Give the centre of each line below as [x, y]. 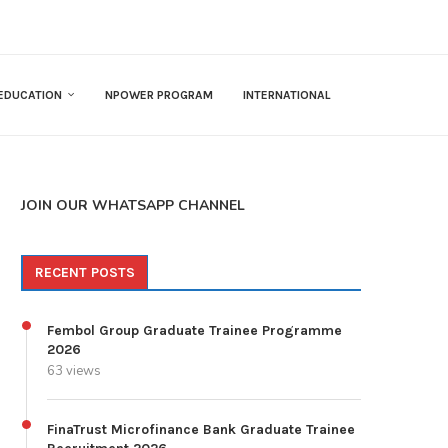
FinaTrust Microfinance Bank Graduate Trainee [201, 430]
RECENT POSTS [85, 273]
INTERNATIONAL [287, 95]
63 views [74, 371]
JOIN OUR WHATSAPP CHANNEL [133, 206]
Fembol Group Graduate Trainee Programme [194, 331]
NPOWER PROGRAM [159, 95]
